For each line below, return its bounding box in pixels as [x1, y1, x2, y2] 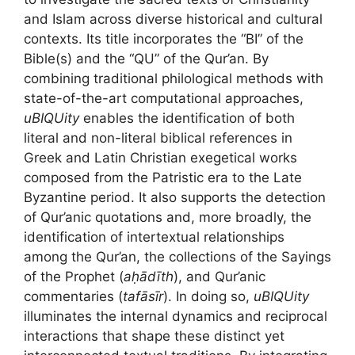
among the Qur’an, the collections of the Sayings [24, 249, 331, 265]
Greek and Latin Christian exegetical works [24, 150, 297, 166]
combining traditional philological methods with [24, 71, 323, 87]
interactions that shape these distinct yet [24, 328, 284, 345]
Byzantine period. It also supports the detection [24, 189, 326, 206]
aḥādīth [124, 269, 174, 285]
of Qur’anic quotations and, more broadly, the [24, 209, 311, 226]
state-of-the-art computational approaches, [24, 90, 303, 107]
